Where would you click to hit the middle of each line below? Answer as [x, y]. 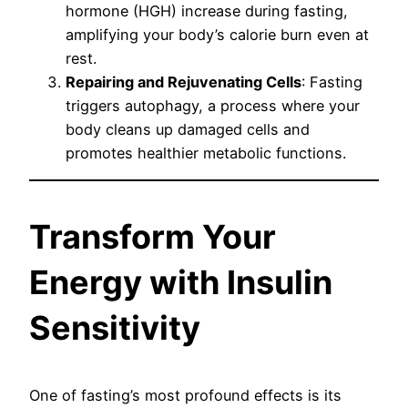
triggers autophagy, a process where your [213, 105]
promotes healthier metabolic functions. [206, 153]
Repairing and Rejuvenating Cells [184, 82]
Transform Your [153, 237]
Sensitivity [115, 328]
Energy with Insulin [181, 283]
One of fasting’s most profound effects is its [185, 396]
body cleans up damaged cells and [188, 129]
